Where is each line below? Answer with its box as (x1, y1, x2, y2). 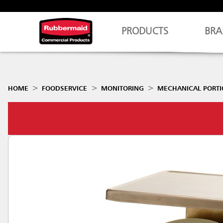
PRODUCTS (121, 27, 169, 37)
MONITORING (101, 85, 144, 92)
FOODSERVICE (42, 85, 88, 92)
